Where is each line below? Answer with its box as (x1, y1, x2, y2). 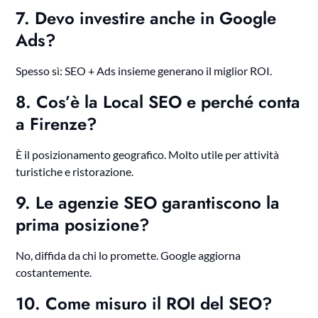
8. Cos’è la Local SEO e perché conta (16, 89, 301, 115)
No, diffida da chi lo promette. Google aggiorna (16, 248, 241, 263)
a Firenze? (16, 111, 98, 137)
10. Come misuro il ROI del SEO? (16, 291, 273, 317)
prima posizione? (16, 212, 150, 238)
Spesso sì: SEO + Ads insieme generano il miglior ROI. (16, 64, 273, 78)
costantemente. (16, 265, 92, 280)
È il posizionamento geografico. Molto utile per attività (16, 148, 280, 162)
